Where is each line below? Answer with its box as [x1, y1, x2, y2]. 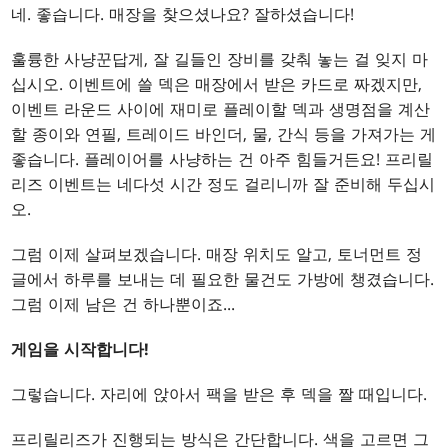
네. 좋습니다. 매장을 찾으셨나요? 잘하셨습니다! [11, 3, 355, 26]
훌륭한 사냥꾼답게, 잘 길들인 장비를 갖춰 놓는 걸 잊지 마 [11, 48, 429, 71]
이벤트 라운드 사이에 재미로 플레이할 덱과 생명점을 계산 [11, 98, 431, 121]
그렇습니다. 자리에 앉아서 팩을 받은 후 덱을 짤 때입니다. [11, 383, 428, 406]
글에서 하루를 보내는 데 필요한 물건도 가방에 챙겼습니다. [11, 268, 435, 291]
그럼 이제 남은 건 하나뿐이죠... [11, 293, 236, 316]
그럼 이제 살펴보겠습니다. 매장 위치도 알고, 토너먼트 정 [11, 243, 423, 266]
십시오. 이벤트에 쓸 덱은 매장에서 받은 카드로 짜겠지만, [11, 73, 423, 96]
